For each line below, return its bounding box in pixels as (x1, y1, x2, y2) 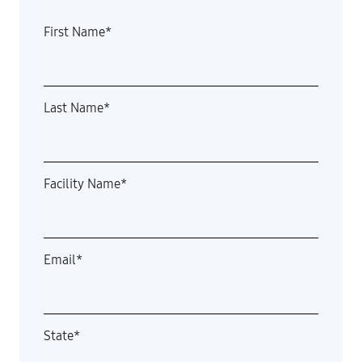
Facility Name (44, 176, 120, 192)
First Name (44, 24, 105, 40)
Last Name (44, 100, 103, 116)
